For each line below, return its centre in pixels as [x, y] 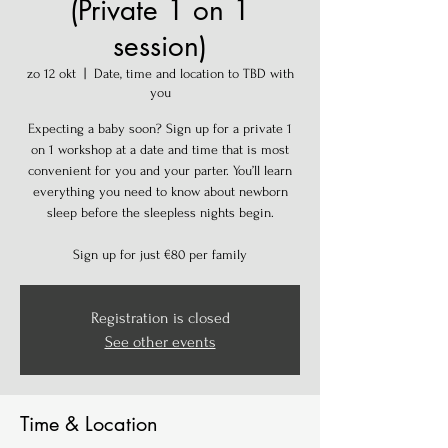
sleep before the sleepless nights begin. [160, 212]
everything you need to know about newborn [160, 191]
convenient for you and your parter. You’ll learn [160, 170]
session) [160, 46]
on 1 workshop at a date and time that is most [160, 149]
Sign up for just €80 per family [160, 254]
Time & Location [89, 424]
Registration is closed [160, 318]
